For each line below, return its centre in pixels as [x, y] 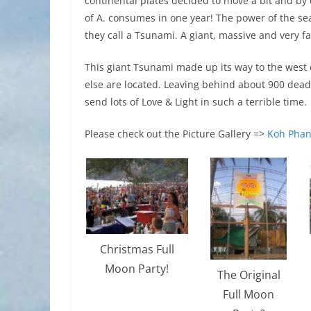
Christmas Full [137, 250]
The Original [249, 275]
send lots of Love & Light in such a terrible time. [196, 101]
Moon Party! [137, 269]
